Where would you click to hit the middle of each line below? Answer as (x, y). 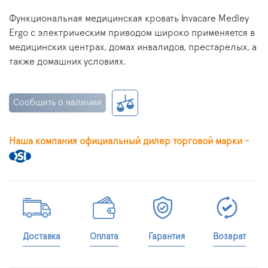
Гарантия (167, 236)
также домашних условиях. (68, 61)
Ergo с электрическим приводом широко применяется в (132, 33)
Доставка (42, 236)
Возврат (229, 236)
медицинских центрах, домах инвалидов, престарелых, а (133, 47)
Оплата (104, 236)
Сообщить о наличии (57, 102)
